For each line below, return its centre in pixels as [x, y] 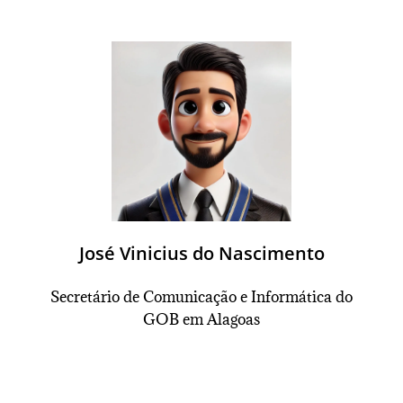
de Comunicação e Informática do [236, 297]
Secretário [85, 297]
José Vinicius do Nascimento [201, 253]
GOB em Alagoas [201, 319]
